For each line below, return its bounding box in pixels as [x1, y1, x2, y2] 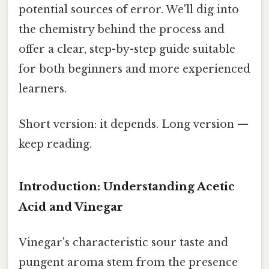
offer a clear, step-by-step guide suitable [19, 42, 235, 56]
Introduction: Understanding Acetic [19, 179, 235, 193]
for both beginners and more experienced [19, 62, 250, 76]
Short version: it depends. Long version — [19, 118, 249, 131]
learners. [19, 82, 67, 95]
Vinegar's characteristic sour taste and [19, 236, 228, 250]
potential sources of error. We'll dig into [19, 2, 239, 16]
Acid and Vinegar [19, 199, 123, 214]
